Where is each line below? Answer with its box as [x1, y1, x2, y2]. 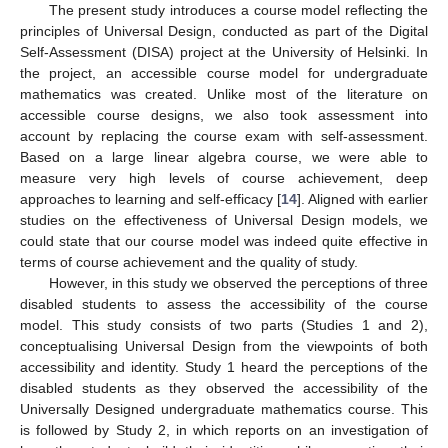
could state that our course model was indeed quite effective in [20, 232, 428, 249]
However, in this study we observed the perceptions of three [48, 274, 428, 291]
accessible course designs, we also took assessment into [20, 106, 428, 123]
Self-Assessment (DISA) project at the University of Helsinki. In [20, 43, 428, 60]
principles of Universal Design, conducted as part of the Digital [20, 22, 428, 39]
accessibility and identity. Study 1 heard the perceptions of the [20, 358, 428, 375]
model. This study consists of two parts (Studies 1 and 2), [20, 316, 428, 333]
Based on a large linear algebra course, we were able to [20, 148, 428, 165]
